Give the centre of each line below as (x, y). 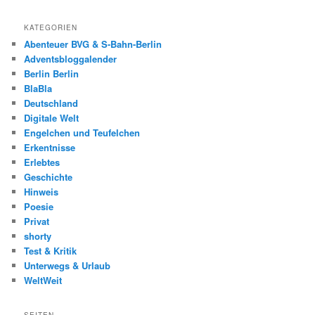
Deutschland (51, 103)
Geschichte (49, 177)
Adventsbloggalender (71, 59)
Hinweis (41, 192)
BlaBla (38, 89)
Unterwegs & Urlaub (67, 266)
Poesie (39, 207)
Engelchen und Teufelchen (82, 133)
